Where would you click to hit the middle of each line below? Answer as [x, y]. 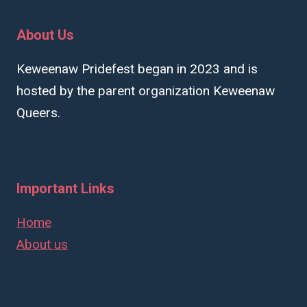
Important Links [65, 188]
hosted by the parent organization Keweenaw [146, 91]
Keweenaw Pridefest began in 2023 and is [137, 69]
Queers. [38, 113]
